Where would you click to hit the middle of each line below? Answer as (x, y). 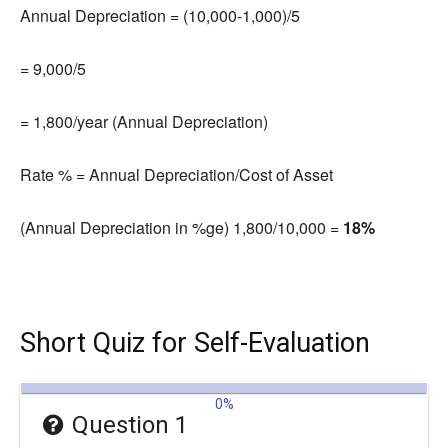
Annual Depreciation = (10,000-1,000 (151, 15)
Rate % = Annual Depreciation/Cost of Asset (176, 174)
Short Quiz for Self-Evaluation (195, 343)
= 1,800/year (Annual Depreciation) (144, 121)
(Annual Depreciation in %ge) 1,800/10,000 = (181, 227)
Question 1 (129, 424)
